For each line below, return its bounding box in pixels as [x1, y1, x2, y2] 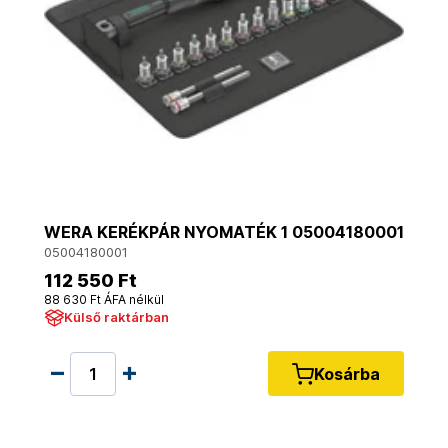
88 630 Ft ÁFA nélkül [44, 292, 164, 307]
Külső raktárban [64, 309, 169, 325]
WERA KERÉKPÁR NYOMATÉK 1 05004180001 [44, 222, 404, 242]
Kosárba [314, 363, 380, 384]
